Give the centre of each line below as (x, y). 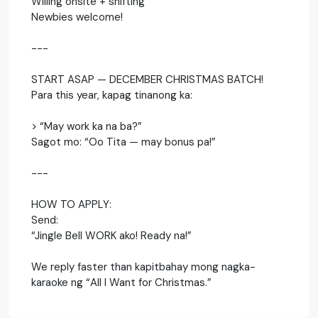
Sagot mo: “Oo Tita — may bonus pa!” (124, 142)
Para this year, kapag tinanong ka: (112, 95)
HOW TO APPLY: (71, 204)
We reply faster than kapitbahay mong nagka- (143, 267)
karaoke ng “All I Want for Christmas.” (121, 282)
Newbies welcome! (77, 17)
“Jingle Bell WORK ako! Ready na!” (111, 235)
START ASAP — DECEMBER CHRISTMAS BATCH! (147, 79)
